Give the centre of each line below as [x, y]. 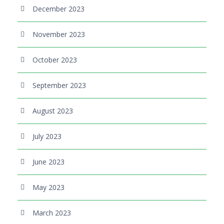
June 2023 [48, 161]
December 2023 [58, 8]
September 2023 [59, 85]
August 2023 [53, 110]
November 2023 [59, 34]
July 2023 [47, 136]
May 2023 [48, 187]
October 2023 [55, 59]
